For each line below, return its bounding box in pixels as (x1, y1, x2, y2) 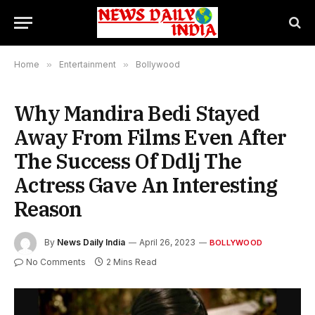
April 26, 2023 (139, 237, 195, 248)
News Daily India (57, 237, 125, 248)
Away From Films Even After (14, 124, 287, 150)
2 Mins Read (106, 257, 157, 267)
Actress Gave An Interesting (14, 172, 278, 198)
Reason (14, 195, 82, 222)
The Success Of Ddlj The (14, 148, 242, 174)
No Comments (26, 257, 86, 267)
